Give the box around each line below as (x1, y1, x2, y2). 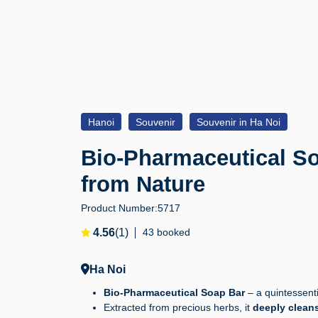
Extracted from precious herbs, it (104, 302, 253, 314)
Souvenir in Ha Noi (197, 116, 280, 128)
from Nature (81, 172, 205, 197)
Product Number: (81, 202, 158, 214)
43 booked (143, 226, 190, 238)
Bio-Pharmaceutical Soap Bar (104, 287, 245, 299)
